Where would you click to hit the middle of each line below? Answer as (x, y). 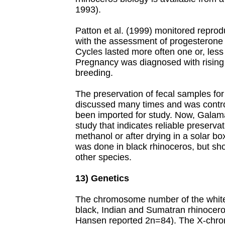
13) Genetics (102, 178)
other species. (103, 157)
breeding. (94, 73)
